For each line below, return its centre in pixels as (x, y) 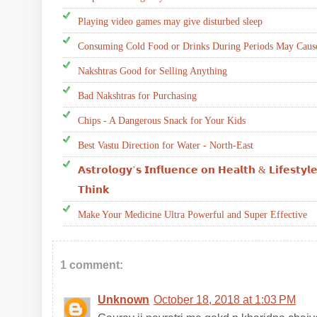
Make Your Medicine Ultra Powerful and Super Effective (192, 214)
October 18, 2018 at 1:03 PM (225, 299)
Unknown (123, 299)
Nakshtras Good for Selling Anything (152, 71)
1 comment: (92, 265)
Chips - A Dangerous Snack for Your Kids (162, 120)
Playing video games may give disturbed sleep (170, 21)
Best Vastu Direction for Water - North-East (166, 145)
